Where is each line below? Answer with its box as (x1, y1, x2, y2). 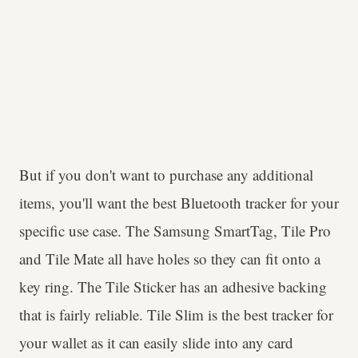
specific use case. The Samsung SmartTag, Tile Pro (19, 220, 331, 241)
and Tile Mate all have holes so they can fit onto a (19, 248, 320, 268)
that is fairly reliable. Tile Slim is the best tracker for (19, 304, 333, 324)
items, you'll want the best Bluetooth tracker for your (19, 192, 339, 213)
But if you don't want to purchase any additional (19, 164, 313, 185)
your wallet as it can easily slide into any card (19, 332, 293, 352)
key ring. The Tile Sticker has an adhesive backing (19, 276, 327, 296)
